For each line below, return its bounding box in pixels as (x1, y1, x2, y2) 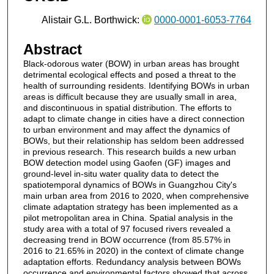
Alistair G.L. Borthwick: (41, 15, 142, 26)
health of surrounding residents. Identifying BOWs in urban (23, 80, 250, 91)
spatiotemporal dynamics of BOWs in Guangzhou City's (23, 179, 237, 190)
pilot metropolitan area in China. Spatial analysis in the (23, 212, 233, 223)
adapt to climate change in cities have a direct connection (23, 113, 245, 124)
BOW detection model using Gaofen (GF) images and (23, 157, 231, 168)
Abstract (23, 40, 82, 57)
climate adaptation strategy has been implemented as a (23, 201, 238, 212)
